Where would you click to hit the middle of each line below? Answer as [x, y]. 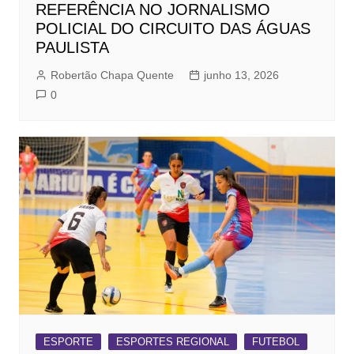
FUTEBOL [275, 342]
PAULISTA [72, 48]
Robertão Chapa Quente [112, 75]
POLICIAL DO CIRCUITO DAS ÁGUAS [173, 29]
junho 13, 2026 [241, 75]
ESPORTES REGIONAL [172, 342]
